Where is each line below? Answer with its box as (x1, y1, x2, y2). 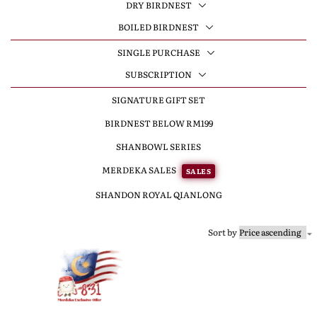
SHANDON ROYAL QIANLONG (95, 188, 222, 201)
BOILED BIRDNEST (118, 21, 199, 33)
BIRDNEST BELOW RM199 (104, 117, 213, 129)
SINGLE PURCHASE (117, 46, 200, 59)
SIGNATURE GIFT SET (112, 93, 205, 106)
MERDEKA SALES (101, 163, 178, 176)
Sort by (208, 225, 237, 238)
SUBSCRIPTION (125, 68, 192, 81)
